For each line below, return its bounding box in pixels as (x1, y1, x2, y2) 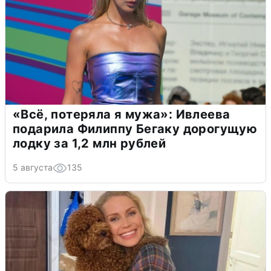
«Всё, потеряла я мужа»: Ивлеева (13, 106, 230, 122)
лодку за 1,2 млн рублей (13, 135, 166, 151)
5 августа (13, 162, 53, 172)
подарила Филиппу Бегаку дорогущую (13, 121, 258, 136)
